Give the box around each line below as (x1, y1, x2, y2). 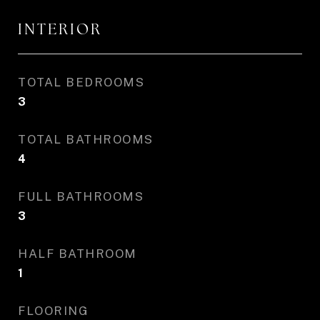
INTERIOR (18, 19, 102, 39)
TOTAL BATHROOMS (18, 132, 154, 146)
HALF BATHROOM (18, 246, 137, 261)
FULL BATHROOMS (18, 189, 144, 204)
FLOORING (18, 304, 89, 318)
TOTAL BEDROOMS (18, 75, 144, 89)
